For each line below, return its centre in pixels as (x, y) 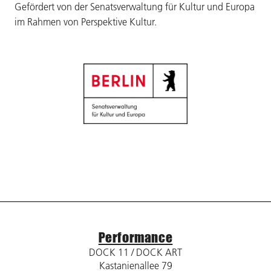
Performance (135, 237)
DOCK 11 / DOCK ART (135, 252)
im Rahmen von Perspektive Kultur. (86, 21)
